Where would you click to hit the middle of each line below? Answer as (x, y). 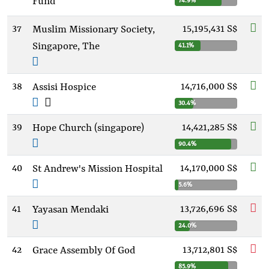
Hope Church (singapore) (88, 128)
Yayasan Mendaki (71, 210)
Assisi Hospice (64, 87)
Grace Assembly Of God (84, 251)
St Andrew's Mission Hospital (98, 169)
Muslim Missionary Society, (94, 30)
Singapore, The (66, 47)
